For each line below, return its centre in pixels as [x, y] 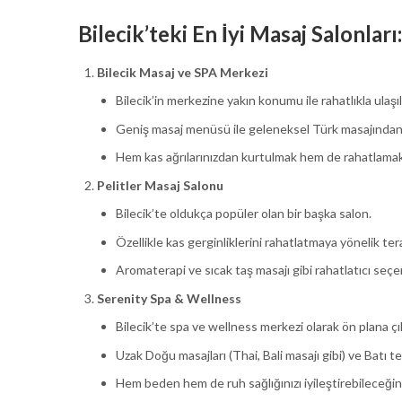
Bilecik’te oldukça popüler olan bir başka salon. [244, 214]
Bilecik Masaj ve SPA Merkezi [183, 72]
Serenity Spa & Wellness [169, 298]
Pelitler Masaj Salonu [160, 185]
